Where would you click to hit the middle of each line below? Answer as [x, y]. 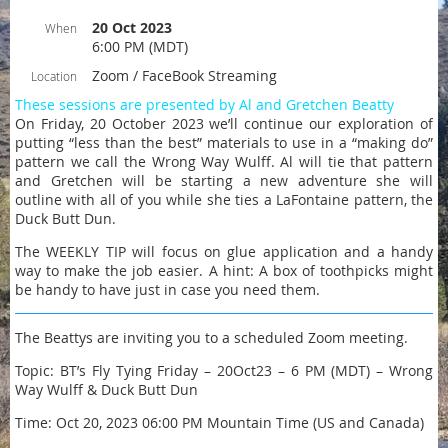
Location [54, 76]
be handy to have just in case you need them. [167, 289]
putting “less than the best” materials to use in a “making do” [224, 142]
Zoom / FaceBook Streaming [184, 75]
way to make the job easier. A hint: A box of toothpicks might [224, 270]
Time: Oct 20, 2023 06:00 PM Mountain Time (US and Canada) [219, 422]
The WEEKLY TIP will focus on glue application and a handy [224, 251]
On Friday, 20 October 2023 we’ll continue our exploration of [224, 123]
